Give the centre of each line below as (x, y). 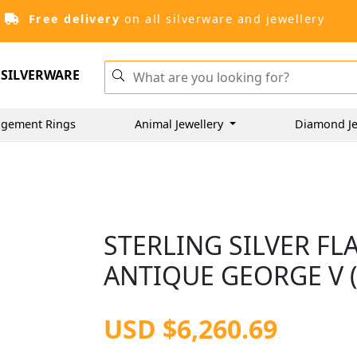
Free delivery (74, 19)
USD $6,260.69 (191, 329)
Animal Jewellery (180, 124)
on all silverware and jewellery (222, 19)
